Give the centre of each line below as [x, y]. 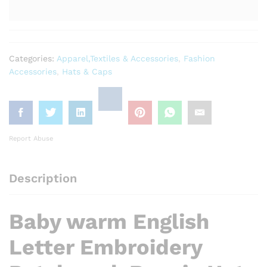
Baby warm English [109, 221]
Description [43, 178]
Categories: [33, 58]
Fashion [199, 58]
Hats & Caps [87, 71]
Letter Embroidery [105, 247]
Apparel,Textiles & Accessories [117, 58]
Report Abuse [31, 138]
